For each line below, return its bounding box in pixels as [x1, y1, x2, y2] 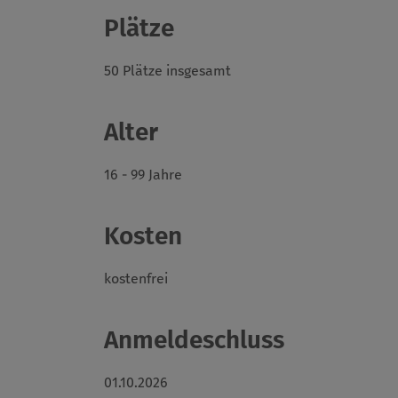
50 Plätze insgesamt [104, 62, 231, 80]
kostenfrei [104, 270, 168, 288]
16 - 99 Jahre [104, 166, 182, 184]
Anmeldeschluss [104, 325, 284, 355]
